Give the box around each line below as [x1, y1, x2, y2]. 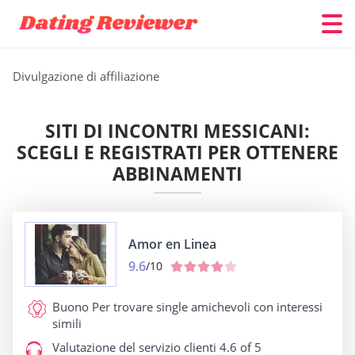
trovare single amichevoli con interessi [110, 299, 323, 315]
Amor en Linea [128, 235, 216, 253]
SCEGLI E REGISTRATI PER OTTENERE [17, 139, 338, 165]
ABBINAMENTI [113, 161, 242, 186]
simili [52, 315, 82, 331]
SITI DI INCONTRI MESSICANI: [45, 118, 310, 143]
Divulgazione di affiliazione [13, 68, 159, 84]
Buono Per [52, 299, 110, 315]
